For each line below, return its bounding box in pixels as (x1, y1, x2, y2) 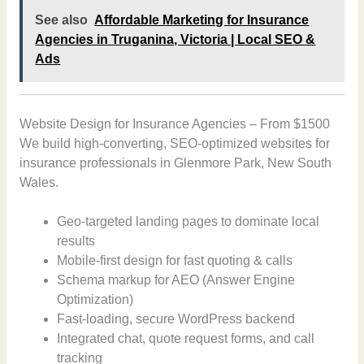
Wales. (19, 175, 58, 189)
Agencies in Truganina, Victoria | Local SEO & (35, 32, 316, 47)
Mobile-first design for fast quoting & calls (57, 253, 293, 268)
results (57, 234, 96, 249)
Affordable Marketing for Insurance (94, 13, 310, 28)
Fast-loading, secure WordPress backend (57, 312, 296, 327)
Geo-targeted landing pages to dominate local (57, 214, 320, 229)
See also (35, 13, 89, 28)
